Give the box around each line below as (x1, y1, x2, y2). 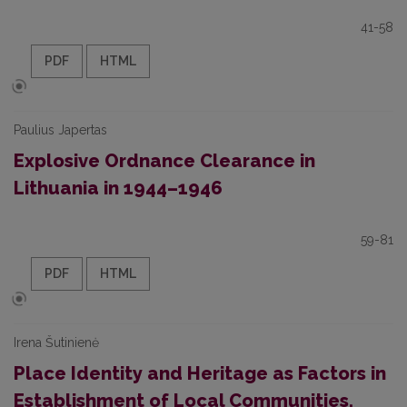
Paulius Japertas (14, 123, 107, 137)
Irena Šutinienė (14, 335, 99, 350)
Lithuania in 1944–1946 (14, 177, 223, 199)
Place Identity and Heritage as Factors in (14, 362, 386, 384)
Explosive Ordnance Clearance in (14, 150, 315, 172)
